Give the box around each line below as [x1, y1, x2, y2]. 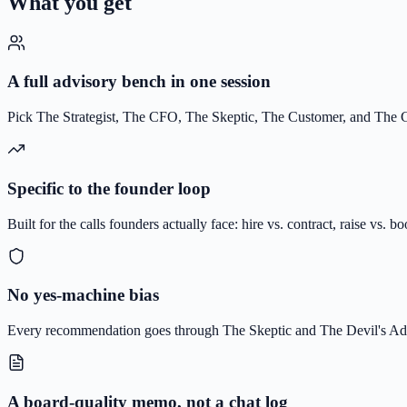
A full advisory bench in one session [7, 72, 271, 92]
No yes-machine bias [7, 285, 159, 305]
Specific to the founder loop [7, 178, 211, 198]
